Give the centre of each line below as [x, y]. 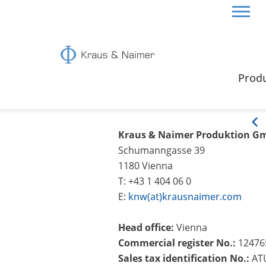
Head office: [147, 227]
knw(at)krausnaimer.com [185, 196]
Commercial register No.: [177, 243]
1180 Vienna [145, 165]
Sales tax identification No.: [184, 258]
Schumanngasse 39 [161, 150]
